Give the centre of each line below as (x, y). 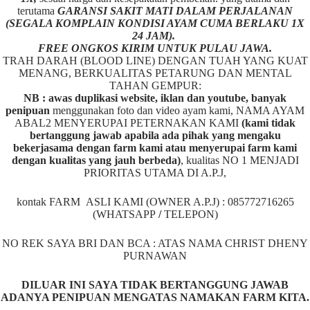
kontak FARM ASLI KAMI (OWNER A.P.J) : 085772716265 (155, 202)
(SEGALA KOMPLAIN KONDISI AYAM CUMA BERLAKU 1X (155, 24)
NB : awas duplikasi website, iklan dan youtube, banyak (155, 98)
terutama (37, 11)
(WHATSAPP (125, 215)
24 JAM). (155, 36)
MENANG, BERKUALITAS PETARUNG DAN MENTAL (155, 73)
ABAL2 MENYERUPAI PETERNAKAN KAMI (128, 123)
